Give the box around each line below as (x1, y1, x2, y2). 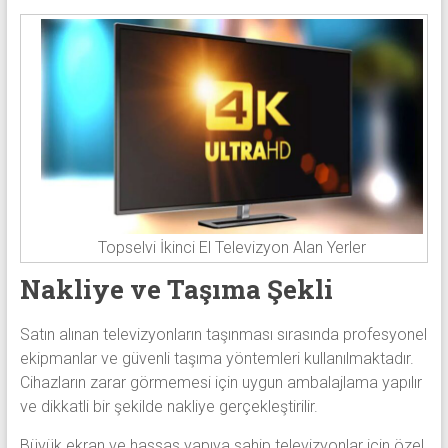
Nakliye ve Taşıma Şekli (19, 272, 333, 307)
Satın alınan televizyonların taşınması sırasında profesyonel (19, 325, 427, 345)
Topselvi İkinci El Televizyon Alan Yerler (98, 238, 367, 258)
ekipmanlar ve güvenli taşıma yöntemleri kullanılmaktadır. (19, 349, 414, 369)
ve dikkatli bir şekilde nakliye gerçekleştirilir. (19, 397, 318, 417)
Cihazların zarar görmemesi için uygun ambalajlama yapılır (19, 373, 422, 393)
